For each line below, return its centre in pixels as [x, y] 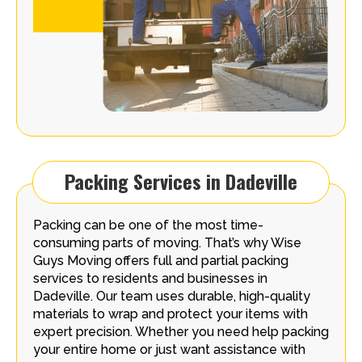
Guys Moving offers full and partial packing [161, 260]
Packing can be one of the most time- [148, 225]
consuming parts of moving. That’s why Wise [167, 242]
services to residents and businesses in [150, 278]
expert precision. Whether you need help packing [181, 331]
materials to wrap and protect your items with [170, 314]
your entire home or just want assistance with [169, 349]
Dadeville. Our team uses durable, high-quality [172, 296]
